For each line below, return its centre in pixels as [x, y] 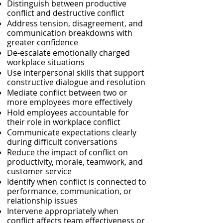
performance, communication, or [69, 191]
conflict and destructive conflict [66, 13]
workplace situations [46, 62]
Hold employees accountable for [68, 112]
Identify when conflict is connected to [77, 182]
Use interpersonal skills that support [76, 73]
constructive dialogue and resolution [76, 82]
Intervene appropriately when [63, 211]
